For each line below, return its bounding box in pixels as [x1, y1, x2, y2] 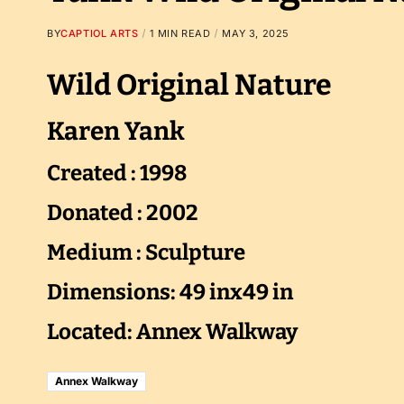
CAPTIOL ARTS [60, 27, 139, 40]
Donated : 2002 [47, 200, 198, 225]
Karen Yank [47, 116, 185, 146]
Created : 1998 [47, 161, 187, 186]
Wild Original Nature [47, 68, 332, 102]
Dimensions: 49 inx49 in [47, 280, 293, 305]
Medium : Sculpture [47, 240, 245, 265]
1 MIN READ [150, 27, 211, 40]
